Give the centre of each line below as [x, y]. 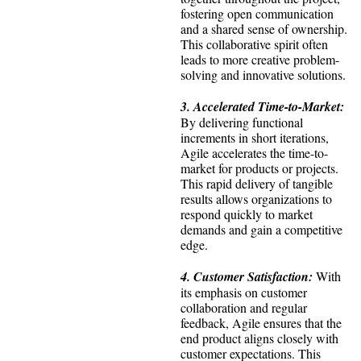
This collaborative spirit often [254, 44]
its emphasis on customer [244, 293]
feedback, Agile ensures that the [261, 323]
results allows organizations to [256, 199]
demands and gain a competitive [261, 230]
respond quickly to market [247, 214]
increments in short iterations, [255, 138]
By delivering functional [242, 122]
